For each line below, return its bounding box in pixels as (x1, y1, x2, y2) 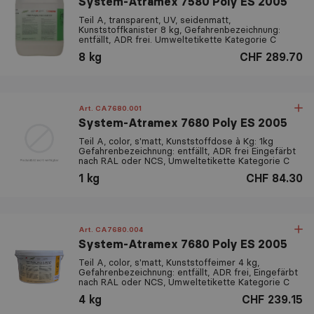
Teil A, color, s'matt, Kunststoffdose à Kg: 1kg (78, 135, 273, 146)
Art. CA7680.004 (78, 224, 143, 234)
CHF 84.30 (246, 170, 303, 185)
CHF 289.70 (240, 49, 303, 64)
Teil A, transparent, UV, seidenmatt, (78, 13, 231, 25)
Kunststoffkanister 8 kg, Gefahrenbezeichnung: (78, 23, 280, 35)
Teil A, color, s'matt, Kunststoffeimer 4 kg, (78, 256, 259, 268)
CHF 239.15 (242, 292, 303, 306)
